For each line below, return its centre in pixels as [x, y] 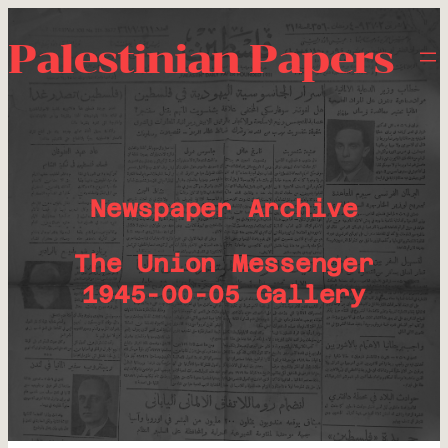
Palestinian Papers [200, 58]
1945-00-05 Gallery [224, 295]
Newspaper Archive [224, 209]
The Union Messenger [224, 264]
